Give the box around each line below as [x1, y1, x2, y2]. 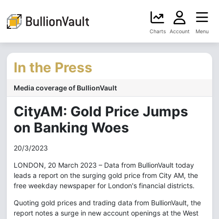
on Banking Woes [14, 119, 129, 136]
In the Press [14, 59, 92, 76]
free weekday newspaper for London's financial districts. [14, 181, 195, 190]
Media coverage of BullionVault [14, 84, 117, 92]
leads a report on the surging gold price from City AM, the [14, 171, 198, 179]
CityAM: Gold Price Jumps [14, 103, 188, 120]
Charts [149, 28, 166, 35]
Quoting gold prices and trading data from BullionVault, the [14, 198, 201, 207]
